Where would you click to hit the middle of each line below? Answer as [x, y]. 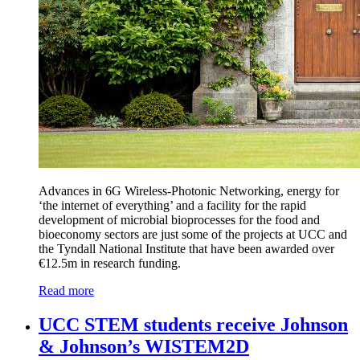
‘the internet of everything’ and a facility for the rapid [172, 206]
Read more [66, 291]
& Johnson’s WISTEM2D [144, 347]
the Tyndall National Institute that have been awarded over [186, 249]
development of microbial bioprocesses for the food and [179, 220]
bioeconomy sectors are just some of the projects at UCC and [193, 235]
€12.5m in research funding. [110, 264]
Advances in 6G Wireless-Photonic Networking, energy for [189, 191]
